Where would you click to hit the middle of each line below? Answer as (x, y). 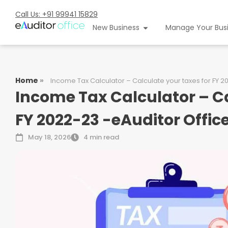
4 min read (101, 137)
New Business (116, 27)
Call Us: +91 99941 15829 (56, 14)
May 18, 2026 (49, 137)
